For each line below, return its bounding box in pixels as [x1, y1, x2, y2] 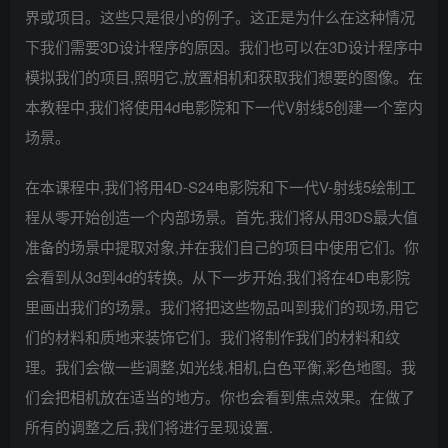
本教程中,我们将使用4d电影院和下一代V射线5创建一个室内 [25, 95, 423, 117]
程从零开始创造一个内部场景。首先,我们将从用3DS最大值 [25, 205, 418, 227]
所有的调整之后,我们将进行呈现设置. [25, 415, 273, 437]
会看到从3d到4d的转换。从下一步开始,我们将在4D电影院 [25, 265, 410, 287]
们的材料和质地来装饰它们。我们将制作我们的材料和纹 [25, 325, 400, 347]
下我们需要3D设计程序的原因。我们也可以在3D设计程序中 [25, 35, 423, 57]
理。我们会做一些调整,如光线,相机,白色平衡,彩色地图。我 [25, 355, 416, 377]
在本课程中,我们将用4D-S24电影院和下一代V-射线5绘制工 [25, 175, 416, 197]
